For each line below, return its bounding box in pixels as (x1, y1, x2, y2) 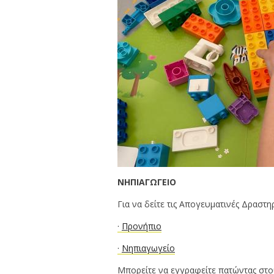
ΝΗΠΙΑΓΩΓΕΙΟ (117, 176, 176, 188)
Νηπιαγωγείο (122, 242, 175, 254)
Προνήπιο (122, 220, 161, 232)
